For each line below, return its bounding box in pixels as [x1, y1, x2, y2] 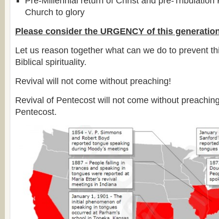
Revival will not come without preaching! [15, 76, 171, 86]
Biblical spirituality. [15, 57, 87, 67]
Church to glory [25, 7, 85, 17]
